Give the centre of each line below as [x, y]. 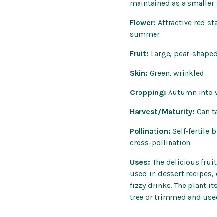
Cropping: [149, 93]
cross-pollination [160, 143]
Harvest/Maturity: [163, 112]
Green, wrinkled [178, 73]
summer [145, 34]
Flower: [144, 23]
